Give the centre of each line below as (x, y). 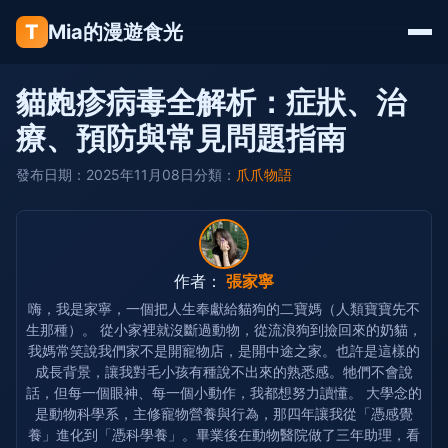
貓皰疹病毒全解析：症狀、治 (211, 102)
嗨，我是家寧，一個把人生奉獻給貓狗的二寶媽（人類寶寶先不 (224, 308)
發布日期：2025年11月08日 (105, 174)
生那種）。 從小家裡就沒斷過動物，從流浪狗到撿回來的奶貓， (224, 329)
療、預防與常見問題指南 (181, 138)
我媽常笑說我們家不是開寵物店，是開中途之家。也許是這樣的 (224, 350)
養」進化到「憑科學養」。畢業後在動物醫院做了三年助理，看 (224, 434)
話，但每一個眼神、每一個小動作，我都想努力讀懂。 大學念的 (224, 392)
